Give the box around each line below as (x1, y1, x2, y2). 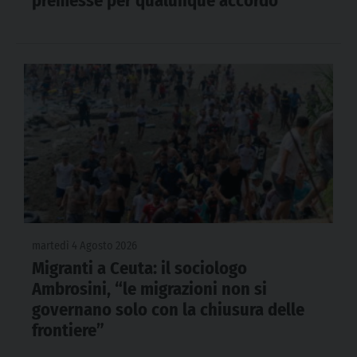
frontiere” (32, 320, 104, 342)
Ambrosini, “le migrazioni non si (32, 278, 267, 300)
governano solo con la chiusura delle (32, 299, 304, 321)
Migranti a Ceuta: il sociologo (32, 257, 247, 280)
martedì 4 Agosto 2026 (32, 239, 137, 253)
